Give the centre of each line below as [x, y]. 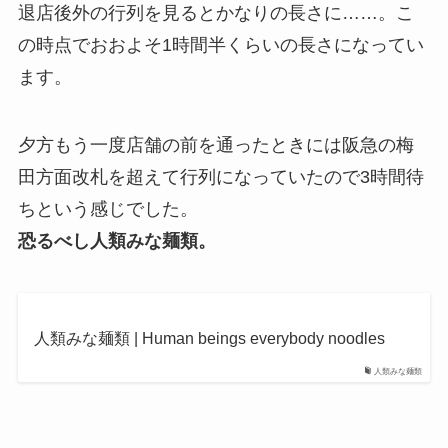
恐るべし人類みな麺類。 [116, 241]
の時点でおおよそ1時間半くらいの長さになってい [220, 45]
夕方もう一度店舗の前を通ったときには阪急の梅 [215, 145]
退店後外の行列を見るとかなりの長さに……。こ [215, 13]
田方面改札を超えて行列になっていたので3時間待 [220, 177]
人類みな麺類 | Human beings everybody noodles [209, 337]
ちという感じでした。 [107, 209]
